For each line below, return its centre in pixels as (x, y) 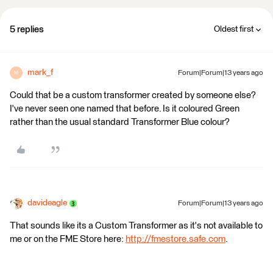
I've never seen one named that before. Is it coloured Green (125, 109)
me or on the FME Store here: (68, 239)
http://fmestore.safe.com (175, 239)
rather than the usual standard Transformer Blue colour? (120, 122)
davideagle (47, 203)
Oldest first (234, 29)
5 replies (27, 30)
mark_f (40, 73)
